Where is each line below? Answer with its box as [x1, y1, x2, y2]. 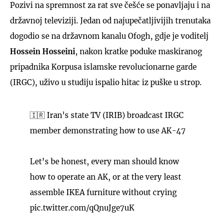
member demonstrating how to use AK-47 [30, 125, 186, 135]
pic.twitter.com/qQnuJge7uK [30, 203, 134, 213]
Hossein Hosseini [10, 46, 75, 56]
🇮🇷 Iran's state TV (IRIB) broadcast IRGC [30, 110, 184, 120]
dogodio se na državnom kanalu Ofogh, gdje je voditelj [10, 31, 209, 41]
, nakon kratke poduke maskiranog [75, 46, 202, 56]
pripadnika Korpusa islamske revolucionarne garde [10, 62, 197, 72]
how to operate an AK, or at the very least [30, 172, 181, 182]
